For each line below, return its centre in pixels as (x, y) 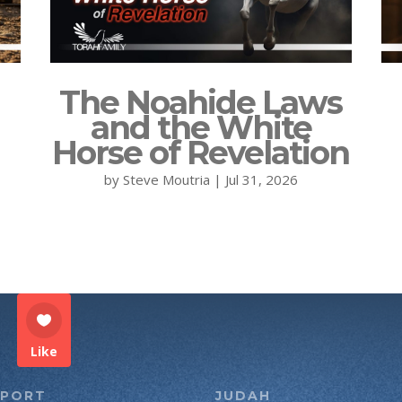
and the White (201, 127)
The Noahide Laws (201, 102)
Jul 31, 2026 (261, 179)
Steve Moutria (166, 179)
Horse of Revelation (201, 152)
